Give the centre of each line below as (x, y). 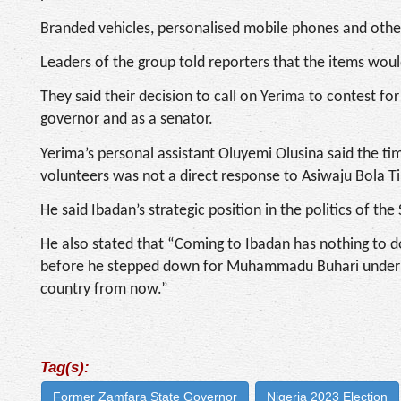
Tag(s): (65, 367)
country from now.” (104, 290)
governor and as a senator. (127, 120)
